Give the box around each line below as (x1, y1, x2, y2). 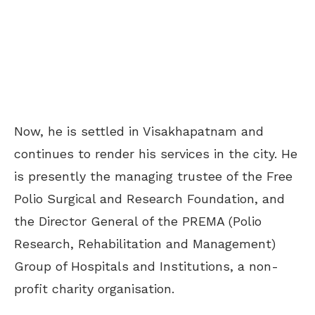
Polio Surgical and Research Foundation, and (14, 191, 285, 206)
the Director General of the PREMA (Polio (14, 213, 262, 229)
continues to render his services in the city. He (14, 146, 297, 161)
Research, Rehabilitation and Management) (14, 236, 276, 251)
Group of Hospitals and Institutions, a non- (14, 258, 278, 274)
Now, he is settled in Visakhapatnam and (14, 123, 264, 139)
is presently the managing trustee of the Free (14, 168, 292, 184)
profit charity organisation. (14, 281, 174, 296)
